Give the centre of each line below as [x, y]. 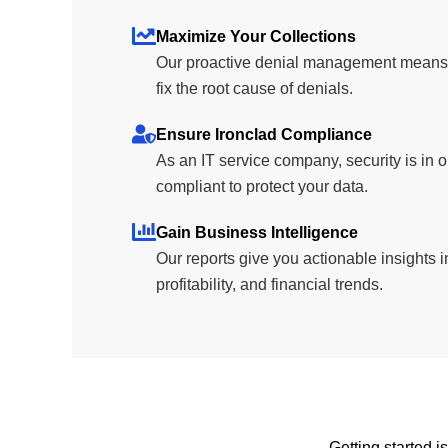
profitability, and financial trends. [269, 285]
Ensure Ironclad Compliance [264, 135]
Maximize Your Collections [256, 37]
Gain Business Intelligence [257, 233]
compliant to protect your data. [262, 187]
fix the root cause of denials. [254, 89]
